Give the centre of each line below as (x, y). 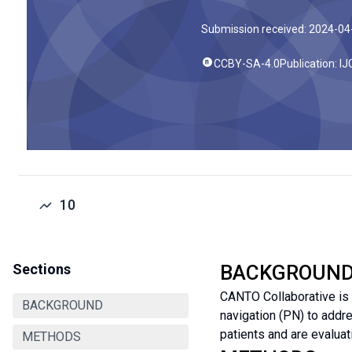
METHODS (51, 337)
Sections (42, 269)
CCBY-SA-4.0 (246, 64)
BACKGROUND (62, 305)
